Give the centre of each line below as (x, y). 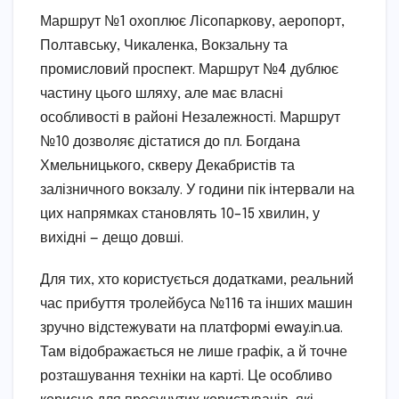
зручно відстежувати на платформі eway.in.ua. (191, 328)
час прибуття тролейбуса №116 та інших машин (196, 304)
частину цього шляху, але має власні (162, 94)
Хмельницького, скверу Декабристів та (167, 166)
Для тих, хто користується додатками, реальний (197, 280)
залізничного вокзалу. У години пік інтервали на (197, 190)
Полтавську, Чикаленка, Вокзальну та (164, 45)
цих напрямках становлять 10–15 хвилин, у (180, 214)
